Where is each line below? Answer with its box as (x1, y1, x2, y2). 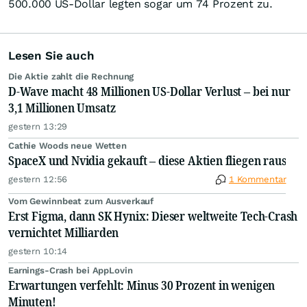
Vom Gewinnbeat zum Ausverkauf (8, 196, 154, 207)
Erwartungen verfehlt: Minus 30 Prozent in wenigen (8, 277, 275, 294)
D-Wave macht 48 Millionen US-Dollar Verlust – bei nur (8, 83, 291, 100)
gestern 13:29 (8, 121, 68, 132)
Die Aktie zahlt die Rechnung (8, 71, 134, 82)
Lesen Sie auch (8, 49, 95, 63)
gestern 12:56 (8, 174, 68, 185)
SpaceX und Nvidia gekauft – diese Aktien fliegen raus (8, 152, 286, 169)
